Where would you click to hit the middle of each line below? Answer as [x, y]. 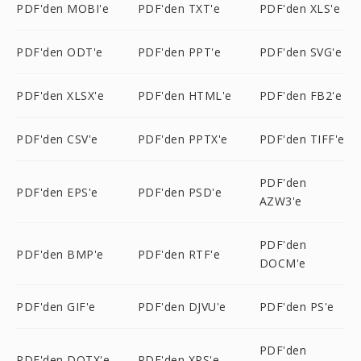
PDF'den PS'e [297, 307]
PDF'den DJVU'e [182, 307]
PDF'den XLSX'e [60, 95]
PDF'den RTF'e [179, 254]
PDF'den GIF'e [56, 307]
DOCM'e [282, 263]
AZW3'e [280, 201]
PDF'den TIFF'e [302, 139]
